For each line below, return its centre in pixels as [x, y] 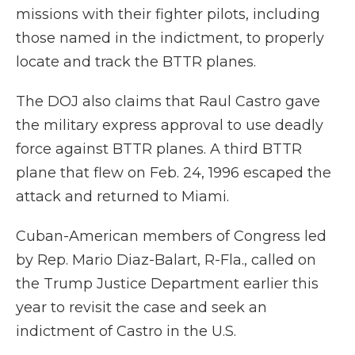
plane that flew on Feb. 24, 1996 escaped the [174, 173]
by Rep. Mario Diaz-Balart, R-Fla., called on [166, 260]
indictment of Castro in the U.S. [126, 331]
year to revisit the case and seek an [141, 307]
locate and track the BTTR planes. [136, 62]
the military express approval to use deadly [170, 125]
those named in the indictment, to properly [170, 38]
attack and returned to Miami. [122, 197]
